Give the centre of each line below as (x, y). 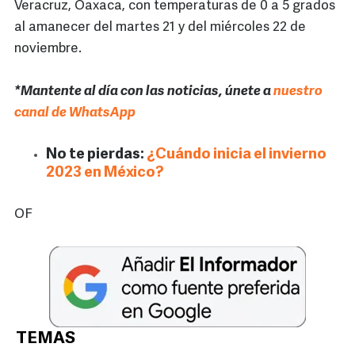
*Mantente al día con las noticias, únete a (144, 92)
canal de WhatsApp (75, 113)
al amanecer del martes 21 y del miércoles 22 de (160, 28)
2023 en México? (105, 174)
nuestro (298, 92)
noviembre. (48, 49)
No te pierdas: (96, 155)
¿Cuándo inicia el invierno (237, 155)
